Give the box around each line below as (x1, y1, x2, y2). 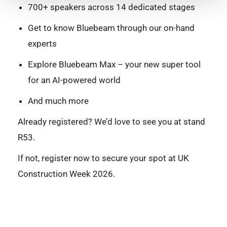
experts (28, 38, 57, 49)
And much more (28, 95, 89, 106)
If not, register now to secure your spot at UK (18, 153, 189, 163)
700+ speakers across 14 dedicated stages (28, 2, 195, 12)
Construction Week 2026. (18, 168, 115, 179)
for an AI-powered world (28, 74, 121, 85)
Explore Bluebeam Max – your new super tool (28, 59, 201, 69)
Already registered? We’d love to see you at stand (18, 116, 205, 127)
